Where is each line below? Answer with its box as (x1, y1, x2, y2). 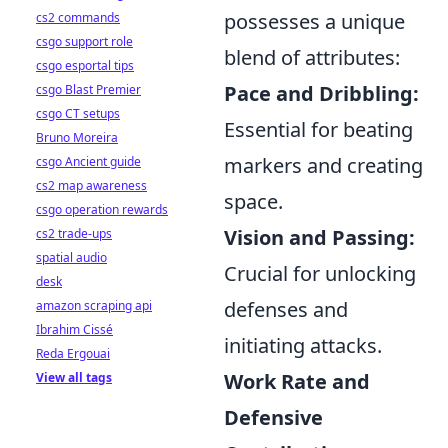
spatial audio (36, 249, 107, 266)
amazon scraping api (36, 297, 152, 314)
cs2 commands (36, 9, 120, 26)
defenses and (224, 296, 348, 323)
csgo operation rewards (36, 201, 168, 218)
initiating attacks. (224, 332, 382, 359)
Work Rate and (224, 368, 370, 395)
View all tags (36, 369, 112, 386)
